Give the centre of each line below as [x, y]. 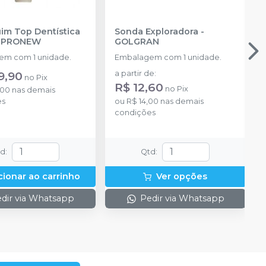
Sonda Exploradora [156, 31]
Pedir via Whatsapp [182, 199]
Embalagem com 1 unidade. [168, 57]
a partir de [134, 73]
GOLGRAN [137, 41]
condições [135, 112]
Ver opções [182, 177]
